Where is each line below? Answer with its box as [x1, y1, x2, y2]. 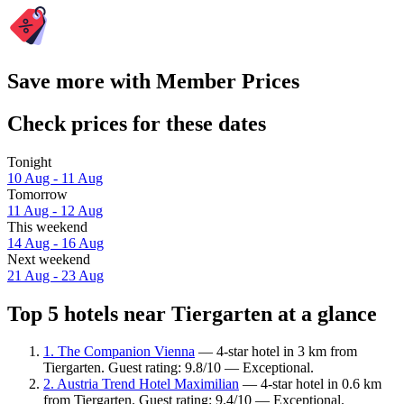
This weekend [7, 218, 87, 234]
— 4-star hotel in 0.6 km [239, 376, 381, 392]
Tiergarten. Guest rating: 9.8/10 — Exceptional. [43, 360, 314, 376]
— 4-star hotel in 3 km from [195, 344, 357, 360]
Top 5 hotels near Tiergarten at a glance [7, 301, 377, 326]
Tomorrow [7, 186, 68, 202]
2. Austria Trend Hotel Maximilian [43, 376, 239, 392]
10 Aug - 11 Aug [7, 170, 103, 186]
